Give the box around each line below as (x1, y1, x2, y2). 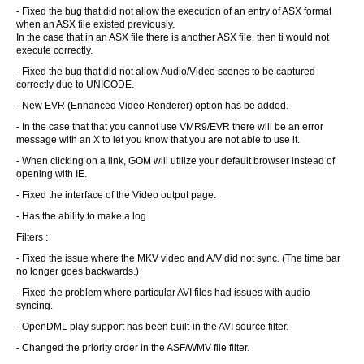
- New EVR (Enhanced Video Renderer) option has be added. (16, 100, 288, 111)
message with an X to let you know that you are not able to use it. (16, 134, 300, 145)
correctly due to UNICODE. (16, 79, 134, 90)
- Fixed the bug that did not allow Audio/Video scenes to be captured (16, 66, 315, 77)
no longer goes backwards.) (16, 266, 139, 277)
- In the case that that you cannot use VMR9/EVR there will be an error (16, 121, 323, 132)
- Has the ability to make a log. (16, 210, 149, 222)
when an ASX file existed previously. (16, 19, 175, 30)
